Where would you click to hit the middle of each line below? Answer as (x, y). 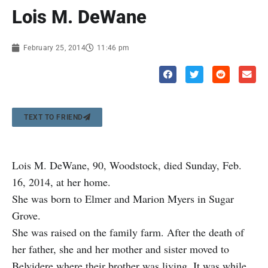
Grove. (28, 215)
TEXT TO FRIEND (54, 117)
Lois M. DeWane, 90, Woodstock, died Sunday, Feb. (127, 165)
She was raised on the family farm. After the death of (128, 232)
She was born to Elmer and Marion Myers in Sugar (123, 198)
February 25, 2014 (54, 48)
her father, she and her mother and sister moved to (121, 249)
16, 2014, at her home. (61, 182)
